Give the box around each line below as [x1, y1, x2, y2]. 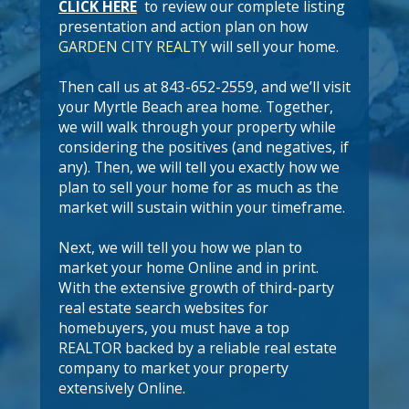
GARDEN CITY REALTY [58, 37, 207, 57]
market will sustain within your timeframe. [58, 197, 349, 217]
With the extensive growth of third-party [58, 278, 334, 298]
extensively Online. [58, 378, 189, 398]
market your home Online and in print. [58, 257, 319, 278]
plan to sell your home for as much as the [58, 177, 339, 197]
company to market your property [58, 358, 288, 378]
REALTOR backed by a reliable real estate [58, 338, 337, 358]
